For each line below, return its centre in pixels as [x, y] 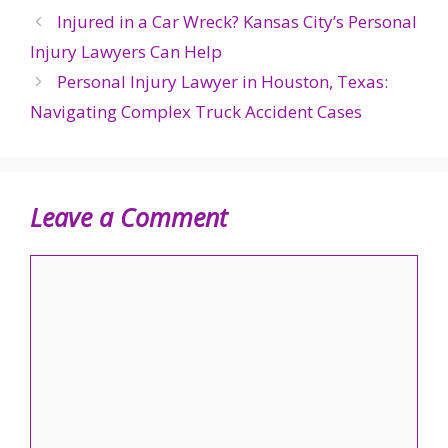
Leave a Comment [128, 217]
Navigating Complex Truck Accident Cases [196, 112]
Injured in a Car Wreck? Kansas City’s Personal [237, 22]
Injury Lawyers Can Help [126, 52]
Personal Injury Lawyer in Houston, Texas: [223, 82]
